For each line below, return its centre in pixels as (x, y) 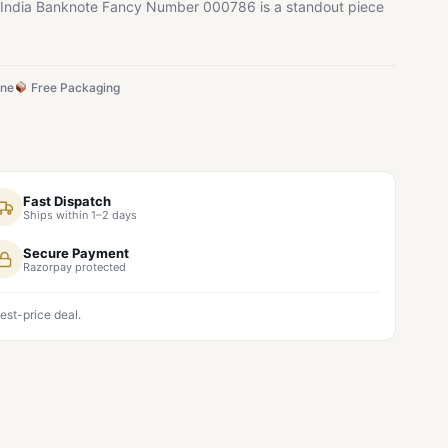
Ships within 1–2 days (80, 214)
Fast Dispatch (67, 200)
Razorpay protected (74, 266)
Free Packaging (73, 87)
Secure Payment (76, 252)
